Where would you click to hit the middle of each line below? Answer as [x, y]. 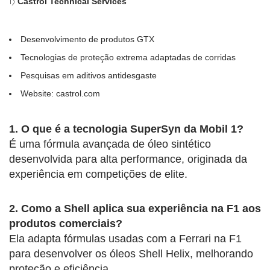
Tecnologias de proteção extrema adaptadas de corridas [128, 57]
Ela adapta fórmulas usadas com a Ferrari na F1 [125, 238]
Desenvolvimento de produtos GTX [87, 39]
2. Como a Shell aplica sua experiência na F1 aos [135, 208]
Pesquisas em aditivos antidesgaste [89, 75]
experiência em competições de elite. [98, 174]
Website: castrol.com [60, 93]
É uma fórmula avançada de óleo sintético [110, 144]
